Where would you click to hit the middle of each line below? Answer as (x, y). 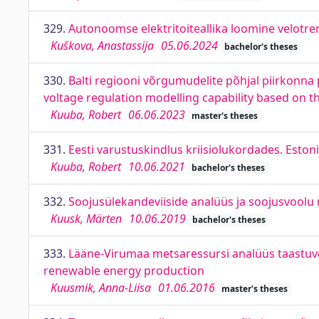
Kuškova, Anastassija (102, 46)
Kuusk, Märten (86, 219)
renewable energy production (124, 271)
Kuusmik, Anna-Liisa (101, 288)
